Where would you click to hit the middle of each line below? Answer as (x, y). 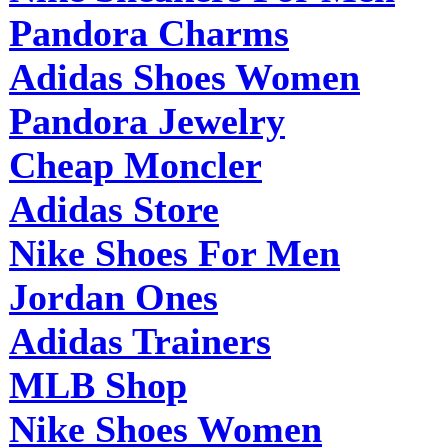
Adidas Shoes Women (184, 76)
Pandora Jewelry (147, 120)
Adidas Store (114, 208)
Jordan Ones (113, 296)
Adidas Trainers (140, 340)
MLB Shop (98, 384)
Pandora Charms (149, 32)
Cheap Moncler (135, 164)
